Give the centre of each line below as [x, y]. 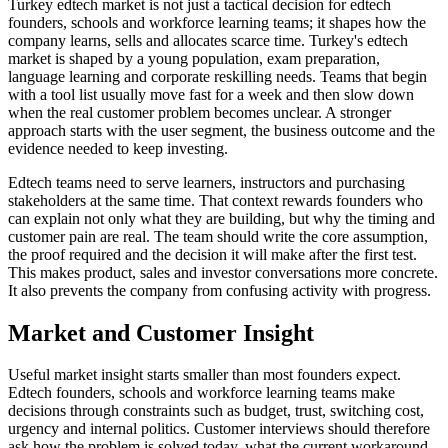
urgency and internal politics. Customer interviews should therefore [219, 429]
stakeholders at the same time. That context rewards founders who [215, 200]
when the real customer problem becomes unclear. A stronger [199, 112]
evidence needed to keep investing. [118, 148]
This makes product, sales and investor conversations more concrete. [223, 272]
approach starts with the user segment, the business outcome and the [221, 130]
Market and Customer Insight [161, 332]
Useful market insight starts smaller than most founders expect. [204, 375]
